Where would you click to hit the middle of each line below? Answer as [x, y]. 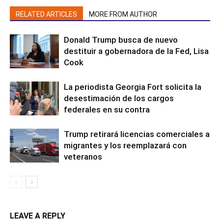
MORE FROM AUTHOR [123, 14]
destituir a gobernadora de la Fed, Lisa [136, 51]
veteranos [83, 157]
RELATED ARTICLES [46, 14]
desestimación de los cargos [119, 98]
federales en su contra [107, 110]
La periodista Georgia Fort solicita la [133, 87]
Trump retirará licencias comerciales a [137, 134]
